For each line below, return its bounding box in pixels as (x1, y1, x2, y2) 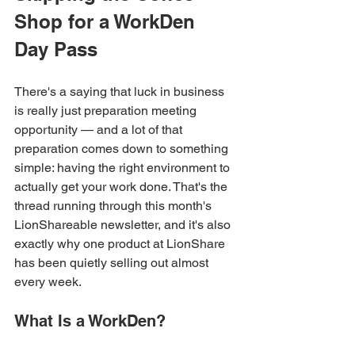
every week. (14, 273, 82, 289)
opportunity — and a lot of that (14, 121, 185, 137)
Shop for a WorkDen (14, 10, 200, 32)
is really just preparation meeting (14, 102, 200, 118)
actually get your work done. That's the (14, 178, 231, 194)
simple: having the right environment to (14, 159, 233, 175)
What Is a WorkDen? (14, 311, 166, 330)
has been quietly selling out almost (14, 254, 212, 270)
